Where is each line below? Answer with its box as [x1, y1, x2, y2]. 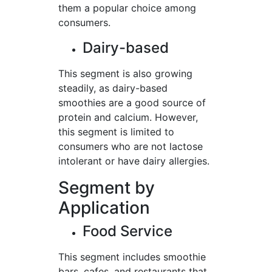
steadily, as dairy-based [58, 82, 168, 94]
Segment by [58, 177, 155, 198]
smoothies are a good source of [58, 97, 206, 109]
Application [58, 197, 150, 218]
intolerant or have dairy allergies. [58, 155, 209, 167]
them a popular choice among [58, 2, 196, 14]
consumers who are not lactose [58, 140, 203, 152]
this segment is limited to [58, 126, 174, 138]
